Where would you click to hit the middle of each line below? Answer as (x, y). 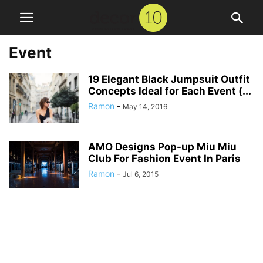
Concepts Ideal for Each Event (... (170, 91)
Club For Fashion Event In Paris (164, 159)
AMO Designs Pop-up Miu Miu (162, 147)
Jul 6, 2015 (141, 174)
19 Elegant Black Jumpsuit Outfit (169, 79)
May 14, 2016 (145, 107)
